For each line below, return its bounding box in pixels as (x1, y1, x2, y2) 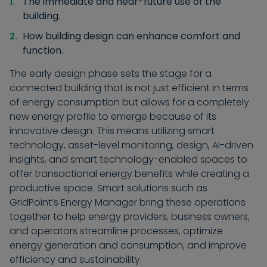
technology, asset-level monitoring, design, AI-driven (10, 138, 253, 152)
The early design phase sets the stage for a (10, 66, 212, 80)
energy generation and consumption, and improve (10, 238, 247, 252)
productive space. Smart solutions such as (10, 181, 207, 195)
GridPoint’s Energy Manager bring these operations (10, 195, 246, 209)
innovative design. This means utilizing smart (10, 123, 215, 138)
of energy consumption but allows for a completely (10, 95, 249, 109)
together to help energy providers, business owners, (10, 209, 250, 223)
